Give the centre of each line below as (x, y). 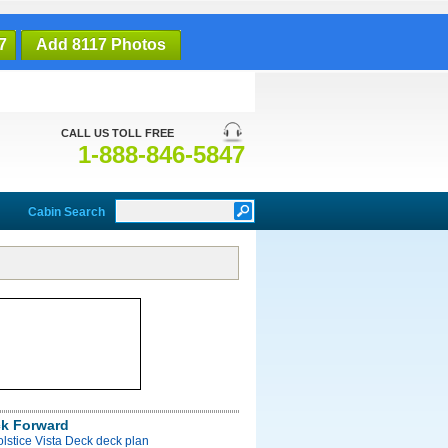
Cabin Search (66, 212)
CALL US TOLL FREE (117, 133)
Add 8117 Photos (100, 44)
